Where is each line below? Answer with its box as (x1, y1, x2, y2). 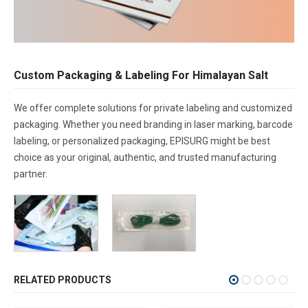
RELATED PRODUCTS (14, 274, 111, 285)
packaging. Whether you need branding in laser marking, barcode (14, 119, 293, 131)
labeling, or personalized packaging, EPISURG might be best (14, 135, 270, 147)
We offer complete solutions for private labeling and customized (14, 102, 292, 114)
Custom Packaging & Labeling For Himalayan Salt (14, 69, 268, 82)
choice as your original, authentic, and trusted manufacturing (14, 152, 276, 164)
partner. (14, 168, 47, 180)
